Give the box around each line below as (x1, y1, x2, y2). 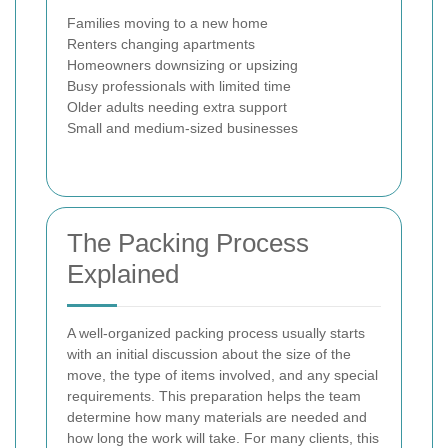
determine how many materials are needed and (67, 409, 367, 426)
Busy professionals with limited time (67, 78, 291, 95)
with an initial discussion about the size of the (67, 346, 351, 363)
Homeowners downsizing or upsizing (67, 57, 298, 74)
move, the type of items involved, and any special (67, 367, 378, 384)
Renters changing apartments (67, 36, 255, 53)
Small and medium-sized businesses (67, 120, 298, 137)
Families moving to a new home (67, 15, 268, 32)
